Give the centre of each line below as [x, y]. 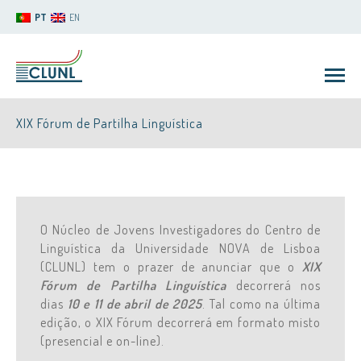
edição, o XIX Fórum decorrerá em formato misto [180, 322]
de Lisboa [286, 248]
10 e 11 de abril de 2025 [135, 304]
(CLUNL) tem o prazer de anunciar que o [171, 267]
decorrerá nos [274, 285]
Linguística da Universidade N [134, 248]
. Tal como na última [262, 304]
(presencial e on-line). [102, 341]
